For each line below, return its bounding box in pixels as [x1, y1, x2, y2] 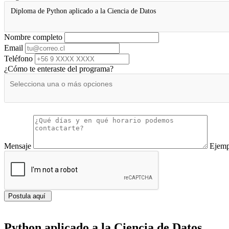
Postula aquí [8, 192, 48, 200]
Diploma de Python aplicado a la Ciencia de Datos [10, 7, 156, 15]
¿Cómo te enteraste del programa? [4, 64, 113, 73]
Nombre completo [4, 32, 62, 41]
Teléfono [4, 54, 33, 63]
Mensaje [4, 141, 31, 150]
